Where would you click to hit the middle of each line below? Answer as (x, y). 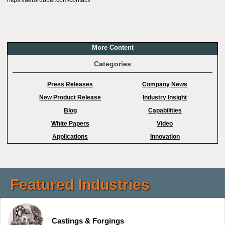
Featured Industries (80, 185)
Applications (70, 137)
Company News (165, 84)
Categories (113, 64)
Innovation (165, 137)
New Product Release (70, 97)
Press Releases (70, 84)
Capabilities (165, 110)
